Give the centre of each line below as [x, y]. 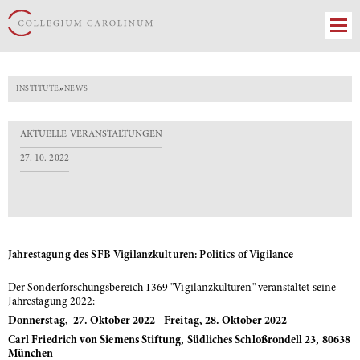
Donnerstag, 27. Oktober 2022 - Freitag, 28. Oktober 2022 [147, 321]
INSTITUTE [38, 89]
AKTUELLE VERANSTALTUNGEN [92, 134]
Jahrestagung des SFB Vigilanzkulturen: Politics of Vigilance [151, 256]
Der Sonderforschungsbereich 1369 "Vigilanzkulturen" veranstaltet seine [172, 288]
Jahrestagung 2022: [52, 302]
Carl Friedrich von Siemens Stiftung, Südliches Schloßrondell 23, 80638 [179, 341]
